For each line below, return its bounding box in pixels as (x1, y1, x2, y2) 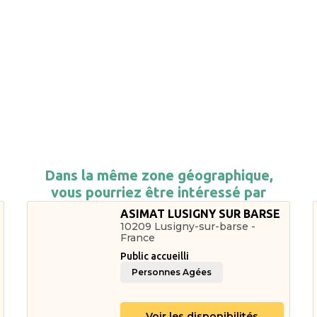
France (120, 231, 156, 244)
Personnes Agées (132, 267, 212, 277)
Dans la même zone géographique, (44, 167, 273, 183)
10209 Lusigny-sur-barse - (120, 220, 256, 233)
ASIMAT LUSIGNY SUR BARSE (120, 207, 281, 220)
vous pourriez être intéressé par (51, 184, 266, 200)
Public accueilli (120, 250, 190, 262)
